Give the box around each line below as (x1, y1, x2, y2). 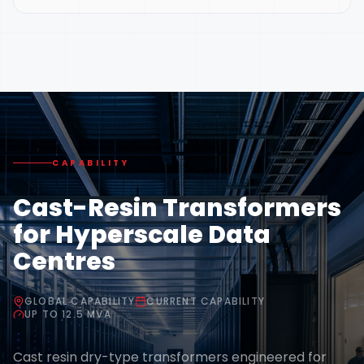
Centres (13, 244, 115, 279)
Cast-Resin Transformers (13, 190, 341, 225)
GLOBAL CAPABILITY (24, 293, 136, 308)
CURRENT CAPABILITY (146, 293, 266, 308)
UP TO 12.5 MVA (24, 306, 111, 321)
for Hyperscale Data (13, 217, 271, 252)
